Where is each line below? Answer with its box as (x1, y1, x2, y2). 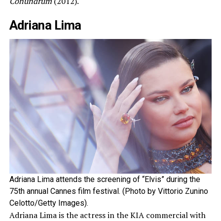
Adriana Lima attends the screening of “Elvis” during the (9, 175, 200, 184)
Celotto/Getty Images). (9, 198, 88, 208)
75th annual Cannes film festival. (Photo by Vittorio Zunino (9, 186, 208, 196)
